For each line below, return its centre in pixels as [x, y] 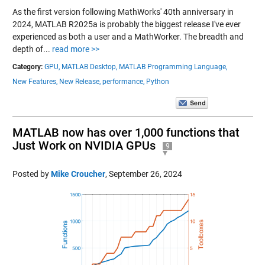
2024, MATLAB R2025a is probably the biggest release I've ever [126, 24]
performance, [123, 81]
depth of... [32, 49]
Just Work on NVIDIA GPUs [84, 145]
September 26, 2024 [145, 174]
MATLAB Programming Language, [173, 67]
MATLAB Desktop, [89, 67]
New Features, [35, 81]
